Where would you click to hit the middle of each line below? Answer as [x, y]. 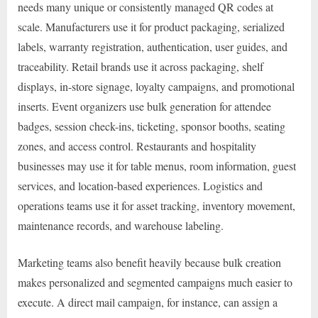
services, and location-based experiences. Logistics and [140, 185]
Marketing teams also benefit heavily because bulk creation [149, 262]
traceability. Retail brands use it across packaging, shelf [141, 66]
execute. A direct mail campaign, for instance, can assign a [148, 302]
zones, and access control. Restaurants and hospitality [137, 146]
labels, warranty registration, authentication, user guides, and [153, 46]
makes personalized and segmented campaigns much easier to [155, 282]
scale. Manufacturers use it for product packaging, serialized [151, 26]
